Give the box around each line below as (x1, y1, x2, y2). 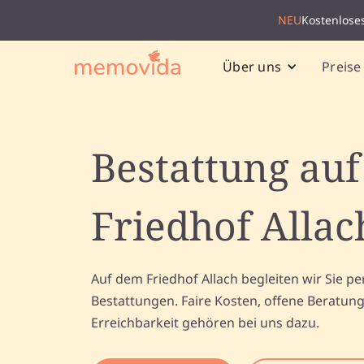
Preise (322, 57, 362, 76)
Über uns (223, 58, 281, 76)
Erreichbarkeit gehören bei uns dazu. (91, 314, 319, 331)
